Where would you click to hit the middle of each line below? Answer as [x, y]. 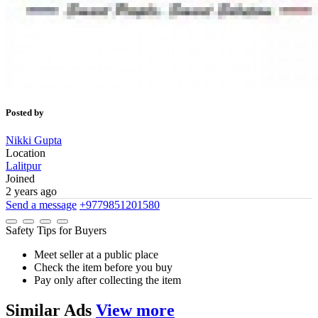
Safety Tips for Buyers [56, 231]
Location [26, 153]
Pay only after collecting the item [108, 280]
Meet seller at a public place [96, 255]
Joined [20, 179]
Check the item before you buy [103, 268]
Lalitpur [23, 166]
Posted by [25, 113]
